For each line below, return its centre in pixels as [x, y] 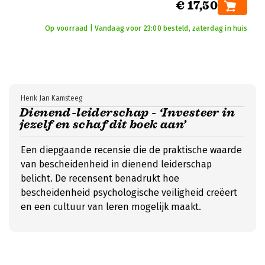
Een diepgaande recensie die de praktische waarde [131, 150]
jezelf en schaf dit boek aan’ [103, 125]
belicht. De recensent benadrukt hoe [100, 178]
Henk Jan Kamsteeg [51, 98]
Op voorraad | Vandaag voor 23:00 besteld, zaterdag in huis [146, 28]
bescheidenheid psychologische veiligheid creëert [129, 193]
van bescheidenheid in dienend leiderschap [116, 164]
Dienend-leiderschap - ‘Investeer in [127, 113]
